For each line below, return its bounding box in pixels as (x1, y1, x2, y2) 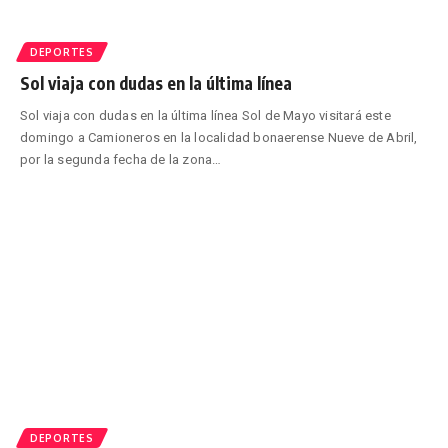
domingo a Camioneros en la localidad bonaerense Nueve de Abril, (20, 129, 418, 145)
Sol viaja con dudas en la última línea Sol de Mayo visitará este (20, 107, 391, 123)
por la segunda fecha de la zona (20, 151, 213, 167)
